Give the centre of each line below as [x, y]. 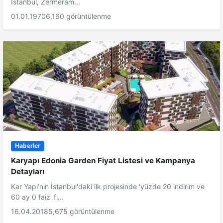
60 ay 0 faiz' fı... [37, 197]
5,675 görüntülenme [81, 211]
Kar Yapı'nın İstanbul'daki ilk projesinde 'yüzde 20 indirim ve [108, 186]
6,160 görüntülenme [78, 16]
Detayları [28, 171]
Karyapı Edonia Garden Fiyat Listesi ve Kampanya [103, 160]
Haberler [27, 146]
